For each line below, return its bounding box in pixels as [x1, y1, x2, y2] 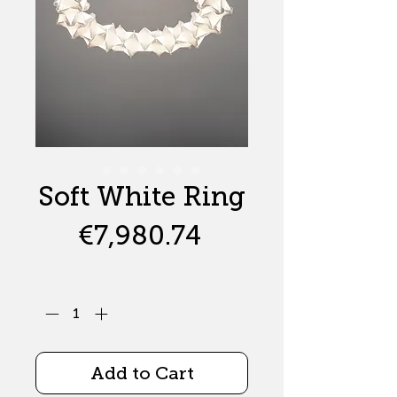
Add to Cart [90, 362, 194, 385]
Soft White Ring [38, 180, 245, 213]
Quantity [105, 273, 169, 290]
